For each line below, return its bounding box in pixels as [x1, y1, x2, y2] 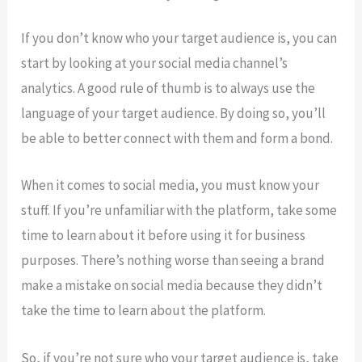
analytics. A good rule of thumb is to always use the [21, 79, 316, 98]
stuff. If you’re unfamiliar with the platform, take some [21, 201, 338, 220]
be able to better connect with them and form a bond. [21, 129, 334, 148]
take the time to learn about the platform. [21, 301, 267, 320]
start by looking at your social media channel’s [21, 54, 288, 73]
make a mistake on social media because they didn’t [21, 276, 323, 295]
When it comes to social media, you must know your [21, 176, 320, 195]
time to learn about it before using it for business [21, 226, 306, 245]
